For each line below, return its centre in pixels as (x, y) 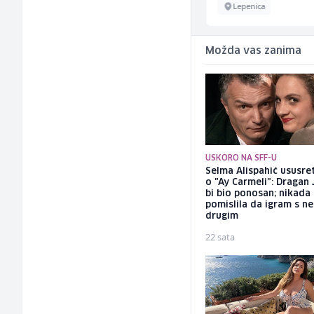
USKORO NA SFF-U (241, 158)
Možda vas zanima (254, 52)
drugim (222, 217)
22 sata (220, 237)
